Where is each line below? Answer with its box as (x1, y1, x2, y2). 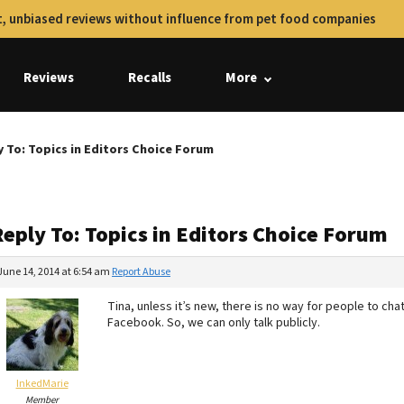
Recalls (128, 69, 171, 87)
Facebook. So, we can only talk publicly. (107, 314, 320, 332)
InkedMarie (15, 376, 69, 391)
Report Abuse (112, 264, 170, 280)
